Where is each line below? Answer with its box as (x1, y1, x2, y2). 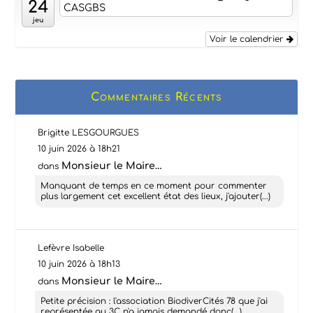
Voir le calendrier (209, 34, 286, 45)
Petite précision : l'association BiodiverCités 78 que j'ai (41, 296, 268, 306)
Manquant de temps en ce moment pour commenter (41, 180, 268, 191)
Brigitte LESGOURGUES (38, 127, 140, 138)
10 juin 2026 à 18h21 (38, 143, 121, 154)
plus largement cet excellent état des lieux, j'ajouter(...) (41, 191, 271, 201)
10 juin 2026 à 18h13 (38, 259, 121, 269)
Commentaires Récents (90, 90, 223, 103)
